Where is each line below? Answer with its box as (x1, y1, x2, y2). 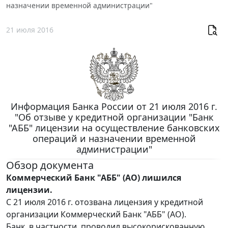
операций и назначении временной (32, 132, 196, 145)
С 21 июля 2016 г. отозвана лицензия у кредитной (6, 196, 203, 208)
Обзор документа (6, 158, 94, 173)
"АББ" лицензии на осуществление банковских (8, 122, 220, 134)
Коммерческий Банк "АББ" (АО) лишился (6, 172, 181, 184)
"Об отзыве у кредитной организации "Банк (14, 111, 214, 124)
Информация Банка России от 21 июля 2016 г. (11, 100, 217, 113)
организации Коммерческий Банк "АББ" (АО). (6, 209, 186, 220)
